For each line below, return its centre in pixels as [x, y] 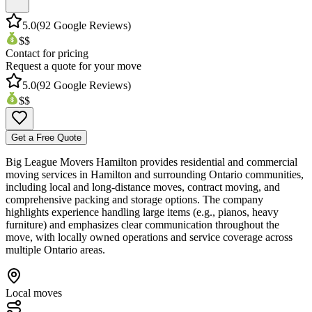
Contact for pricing [47, 53]
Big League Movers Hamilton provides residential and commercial [151, 162]
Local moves [34, 292]
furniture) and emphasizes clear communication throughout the [142, 224]
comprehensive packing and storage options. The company [134, 199]
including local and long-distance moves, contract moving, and [143, 187]
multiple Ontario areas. [55, 249]
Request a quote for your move [73, 65]
